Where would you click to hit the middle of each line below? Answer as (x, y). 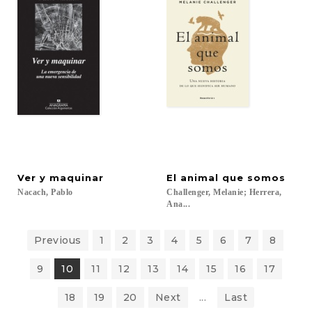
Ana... (178, 204)
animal (200, 178)
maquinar (77, 178)
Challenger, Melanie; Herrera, (225, 192)
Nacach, (33, 192)
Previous (57, 240)
